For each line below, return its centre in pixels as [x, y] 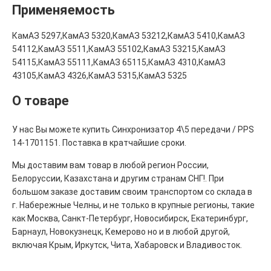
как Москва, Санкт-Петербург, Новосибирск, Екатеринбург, [130, 218]
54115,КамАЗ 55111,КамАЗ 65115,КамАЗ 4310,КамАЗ [119, 62]
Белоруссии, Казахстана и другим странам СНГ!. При [118, 178]
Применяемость [64, 10]
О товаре [41, 100]
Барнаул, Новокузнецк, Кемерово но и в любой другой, [121, 231]
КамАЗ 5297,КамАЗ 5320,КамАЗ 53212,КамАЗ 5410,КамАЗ [129, 35]
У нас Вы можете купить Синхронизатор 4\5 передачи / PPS [133, 129]
